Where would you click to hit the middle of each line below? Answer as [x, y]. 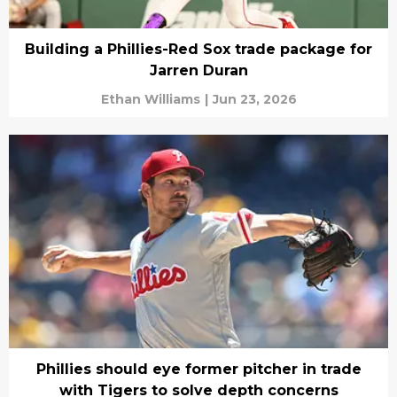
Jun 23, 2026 [254, 99]
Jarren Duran [198, 70]
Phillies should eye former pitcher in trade [198, 369]
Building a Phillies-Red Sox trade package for [198, 49]
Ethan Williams [150, 99]
